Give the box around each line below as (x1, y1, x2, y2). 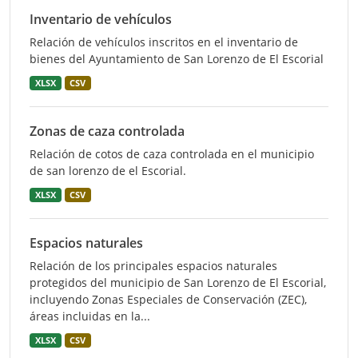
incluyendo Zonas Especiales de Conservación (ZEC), (30, 292, 307, 307)
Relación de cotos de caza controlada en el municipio (30, 146, 314, 161)
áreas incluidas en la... (30, 308, 150, 324)
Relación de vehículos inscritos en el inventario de (30, 34, 298, 50)
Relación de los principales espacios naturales (30, 258, 277, 273)
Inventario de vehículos (30, 10, 172, 28)
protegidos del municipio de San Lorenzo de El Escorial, (30, 275, 326, 290)
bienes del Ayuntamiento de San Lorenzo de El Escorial (30, 51, 324, 66)
